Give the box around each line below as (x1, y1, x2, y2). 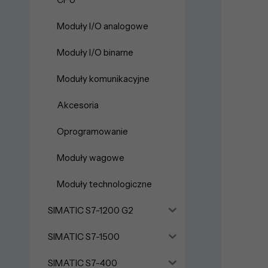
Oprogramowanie (57, 125, 128, 137)
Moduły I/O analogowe (57, 20, 148, 32)
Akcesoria (57, 99, 99, 111)
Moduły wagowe (57, 151, 124, 163)
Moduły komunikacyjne (57, 72, 150, 84)
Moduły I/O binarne (57, 46, 133, 58)
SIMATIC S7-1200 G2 (48, 204, 133, 216)
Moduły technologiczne (57, 178, 152, 190)
